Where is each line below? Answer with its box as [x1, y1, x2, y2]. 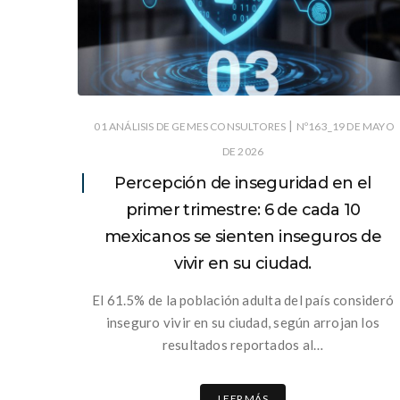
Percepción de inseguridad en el [114, 172, 371, 193]
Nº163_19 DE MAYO [296, 119, 395, 133]
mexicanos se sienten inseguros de [104, 226, 382, 246]
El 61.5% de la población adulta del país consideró [91, 291, 395, 308]
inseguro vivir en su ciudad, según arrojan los [105, 313, 380, 330]
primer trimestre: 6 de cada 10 [125, 199, 361, 220]
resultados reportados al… [162, 336, 324, 353]
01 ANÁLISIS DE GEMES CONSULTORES [94, 119, 287, 133]
